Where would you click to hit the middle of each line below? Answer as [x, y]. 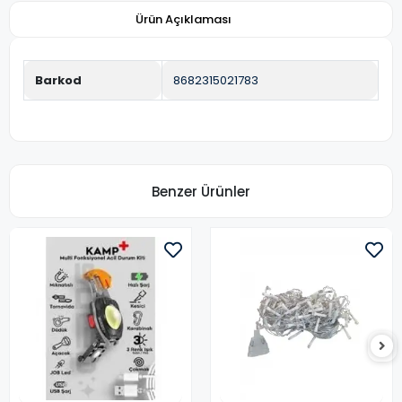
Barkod [58, 80]
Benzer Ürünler [201, 191]
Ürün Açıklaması [183, 19]
